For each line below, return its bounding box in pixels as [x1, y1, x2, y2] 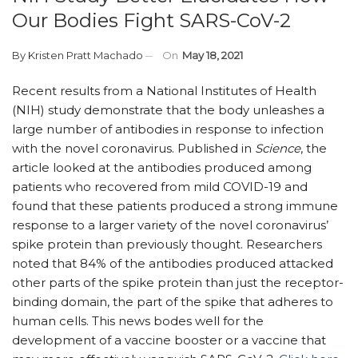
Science [255, 140, 300, 156]
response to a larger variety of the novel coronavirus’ [12, 217, 328, 233]
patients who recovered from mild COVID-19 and [12, 178, 308, 194]
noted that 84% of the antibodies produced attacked [12, 255, 333, 271]
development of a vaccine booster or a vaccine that [12, 332, 326, 348]
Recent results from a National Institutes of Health [12, 82, 316, 98]
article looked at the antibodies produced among [12, 159, 312, 175]
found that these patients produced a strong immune [12, 197, 338, 213]
